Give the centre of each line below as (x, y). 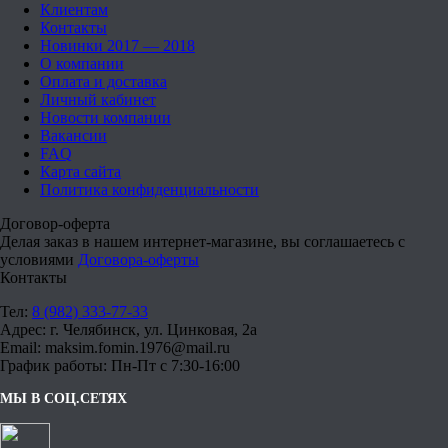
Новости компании (105, 118)
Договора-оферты (138, 260)
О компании (82, 64)
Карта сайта (80, 172)
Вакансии (73, 136)
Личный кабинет (98, 100)
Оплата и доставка (103, 82)
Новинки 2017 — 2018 (117, 46)
